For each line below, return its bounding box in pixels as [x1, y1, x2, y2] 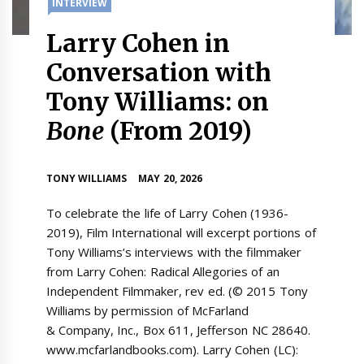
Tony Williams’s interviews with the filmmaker [45, 244, 302, 260]
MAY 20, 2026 [138, 171, 203, 186]
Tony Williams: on [45, 86, 270, 117]
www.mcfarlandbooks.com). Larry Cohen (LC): [45, 341, 298, 357]
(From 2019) [103, 115, 253, 146]
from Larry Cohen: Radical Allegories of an [45, 263, 279, 279]
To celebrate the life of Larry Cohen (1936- [45, 205, 288, 221]
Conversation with [45, 57, 272, 88]
